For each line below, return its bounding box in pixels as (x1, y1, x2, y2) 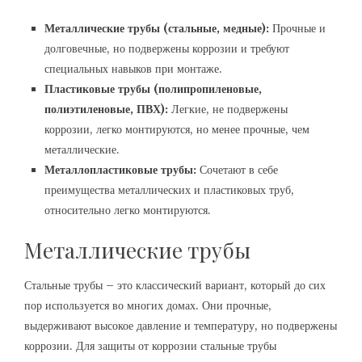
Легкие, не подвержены (168, 102, 288, 116)
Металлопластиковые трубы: (44, 162, 196, 177)
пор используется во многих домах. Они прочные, (24, 298, 271, 313)
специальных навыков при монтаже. (44, 61, 222, 76)
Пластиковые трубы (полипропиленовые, (44, 82, 262, 96)
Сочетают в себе (196, 162, 278, 177)
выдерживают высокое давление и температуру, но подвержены (24, 318, 337, 333)
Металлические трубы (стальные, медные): (44, 21, 269, 36)
